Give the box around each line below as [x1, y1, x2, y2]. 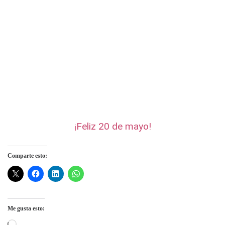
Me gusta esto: [8, 204, 45, 212]
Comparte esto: [8, 152, 47, 159]
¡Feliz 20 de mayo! [74, 120, 151, 132]
